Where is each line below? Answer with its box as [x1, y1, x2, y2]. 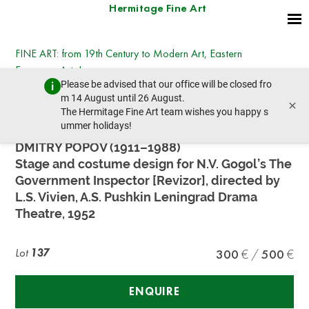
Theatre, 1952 [15, 206, 96, 221]
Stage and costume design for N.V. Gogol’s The [15, 157, 292, 171]
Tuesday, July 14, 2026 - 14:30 [15, 80, 131, 92]
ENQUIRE [129, 285, 180, 298]
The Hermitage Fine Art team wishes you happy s [61, 106, 268, 118]
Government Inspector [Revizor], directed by [15, 173, 281, 188]
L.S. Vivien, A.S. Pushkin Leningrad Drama [15, 190, 258, 204]
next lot [212, 100, 244, 113]
